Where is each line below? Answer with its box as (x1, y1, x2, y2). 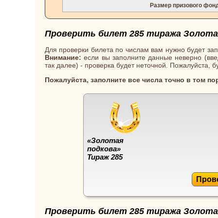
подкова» (87, 144, 121, 153)
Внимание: (45, 53, 81, 61)
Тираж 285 (87, 152, 123, 161)
